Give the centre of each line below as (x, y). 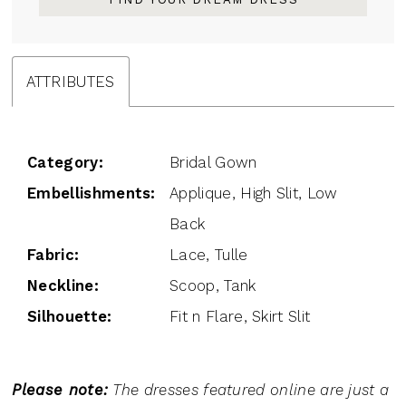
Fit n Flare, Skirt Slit (240, 316)
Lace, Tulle (209, 254)
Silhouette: (70, 316)
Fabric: (53, 254)
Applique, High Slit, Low (254, 193)
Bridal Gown (213, 162)
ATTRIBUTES (71, 82)
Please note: (60, 390)
